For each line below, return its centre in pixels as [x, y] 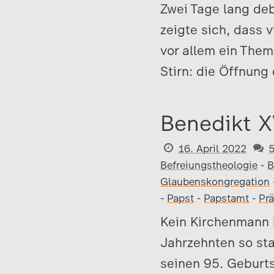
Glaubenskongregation [215, 182]
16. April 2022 [212, 149]
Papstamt [226, 198]
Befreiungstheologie [209, 165]
